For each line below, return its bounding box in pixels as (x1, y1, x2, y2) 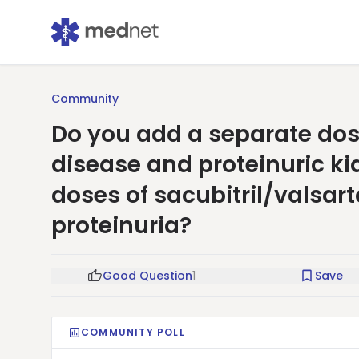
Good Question (103, 268, 192, 284)
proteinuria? (51, 210, 192, 241)
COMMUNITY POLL (81, 325, 185, 339)
